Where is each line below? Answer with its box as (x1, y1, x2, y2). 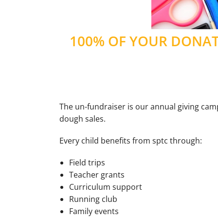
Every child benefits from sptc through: (59, 135, 202, 146)
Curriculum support (69, 182, 142, 192)
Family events (69, 206, 119, 217)
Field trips (69, 157, 105, 168)
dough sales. (59, 113, 106, 124)
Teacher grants (69, 169, 125, 180)
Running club (69, 194, 117, 204)
